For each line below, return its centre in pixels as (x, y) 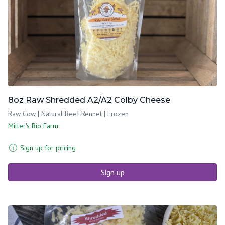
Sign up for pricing (48, 147)
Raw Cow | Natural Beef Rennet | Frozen (68, 113)
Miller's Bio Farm (33, 125)
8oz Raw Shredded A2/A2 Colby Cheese (89, 100)
